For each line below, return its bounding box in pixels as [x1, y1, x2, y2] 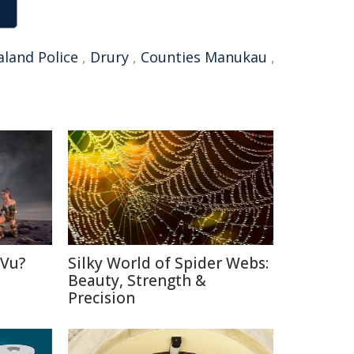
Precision [68, 288, 135, 308]
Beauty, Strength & [68, 270, 206, 291]
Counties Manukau [141, 47, 267, 66]
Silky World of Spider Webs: [68, 253, 269, 273]
